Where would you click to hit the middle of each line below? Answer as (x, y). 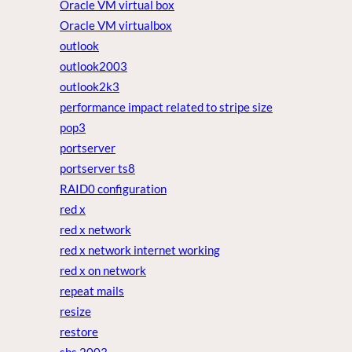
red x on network (103, 271)
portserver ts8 (97, 169)
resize (75, 312)
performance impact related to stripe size (166, 107)
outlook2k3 (90, 87)
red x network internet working (140, 250)
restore (79, 332)
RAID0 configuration (113, 189)
